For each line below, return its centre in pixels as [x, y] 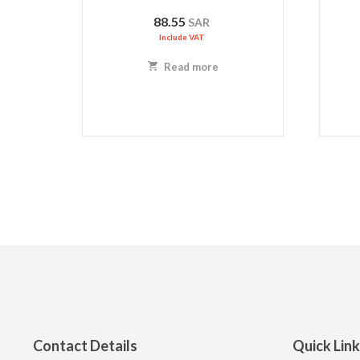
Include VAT [182, 37]
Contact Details [85, 346]
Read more [190, 67]
